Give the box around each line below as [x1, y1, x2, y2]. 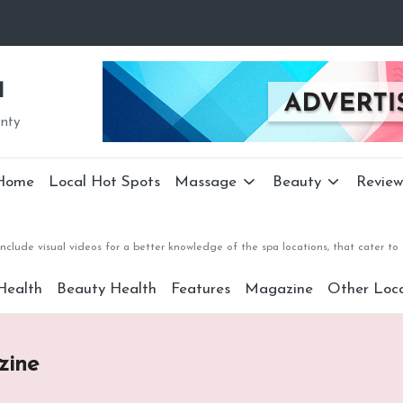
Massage [175, 175, 237, 190]
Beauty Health [56, 282, 157, 297]
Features [170, 282, 230, 297]
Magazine [244, 282, 313, 297]
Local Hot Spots [49, 175, 161, 190]
